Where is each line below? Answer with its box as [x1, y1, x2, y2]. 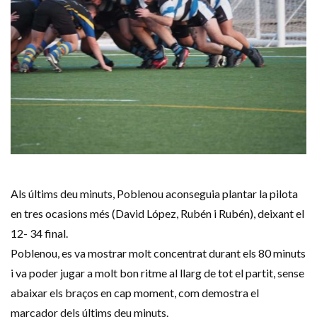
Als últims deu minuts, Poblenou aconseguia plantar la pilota [11, 187, 298, 201]
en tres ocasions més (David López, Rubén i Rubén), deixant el [11, 207, 304, 221]
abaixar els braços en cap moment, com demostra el [11, 286, 259, 300]
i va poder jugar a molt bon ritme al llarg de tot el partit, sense [11, 266, 304, 280]
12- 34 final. [11, 226, 68, 241]
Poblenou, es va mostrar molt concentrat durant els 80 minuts [11, 246, 306, 260]
